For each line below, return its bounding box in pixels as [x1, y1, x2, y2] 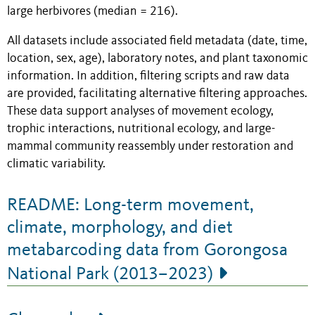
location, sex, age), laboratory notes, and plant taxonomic [7, 53, 308, 65]
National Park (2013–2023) [7, 265, 213, 284]
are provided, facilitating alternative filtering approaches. [7, 88, 307, 101]
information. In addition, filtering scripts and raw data [7, 70, 290, 83]
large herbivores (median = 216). [7, 5, 178, 18]
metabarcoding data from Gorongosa [7, 241, 288, 260]
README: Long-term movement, [7, 196, 254, 215]
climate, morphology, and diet [7, 219, 233, 238]
